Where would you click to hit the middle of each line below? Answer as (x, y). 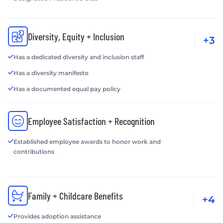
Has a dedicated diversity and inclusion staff (79, 57)
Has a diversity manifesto (51, 73)
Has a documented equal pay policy (67, 89)
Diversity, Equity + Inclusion (76, 37)
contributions (34, 152)
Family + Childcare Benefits (75, 196)
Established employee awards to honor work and (87, 142)
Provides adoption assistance (57, 217)
